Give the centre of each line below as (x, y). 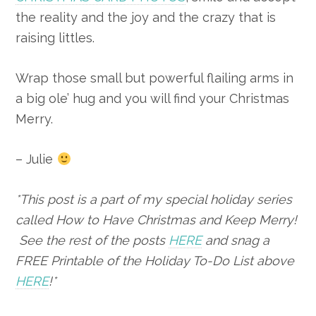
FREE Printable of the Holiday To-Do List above (155, 261)
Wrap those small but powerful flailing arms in (155, 78)
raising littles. (55, 38)
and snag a (236, 241)
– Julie (36, 159)
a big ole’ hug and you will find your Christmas (153, 99)
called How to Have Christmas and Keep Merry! (157, 220)
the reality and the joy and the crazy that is (146, 18)
